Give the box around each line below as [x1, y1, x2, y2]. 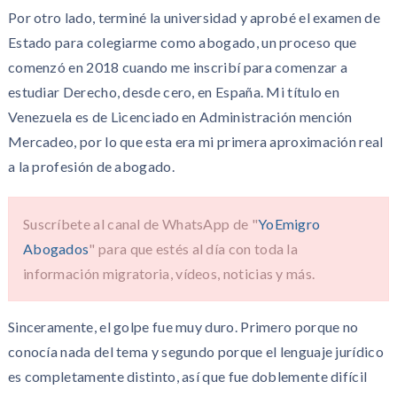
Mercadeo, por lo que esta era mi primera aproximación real [7, 133, 384, 150]
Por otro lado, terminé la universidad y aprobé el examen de [7, 9, 380, 26]
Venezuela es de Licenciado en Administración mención [7, 108, 353, 125]
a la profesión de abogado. [7, 158, 175, 175]
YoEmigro [257, 215, 321, 232]
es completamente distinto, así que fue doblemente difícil [7, 368, 368, 385]
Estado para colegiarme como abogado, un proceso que [7, 34, 357, 51]
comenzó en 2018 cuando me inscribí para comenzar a [7, 58, 348, 75]
